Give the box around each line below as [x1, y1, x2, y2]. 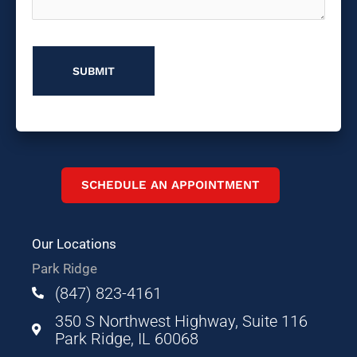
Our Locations [32, 235, 116, 252]
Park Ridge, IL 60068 [54, 328, 198, 348]
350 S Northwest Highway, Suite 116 [54, 311, 308, 331]
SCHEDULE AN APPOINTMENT [81, 177, 260, 192]
